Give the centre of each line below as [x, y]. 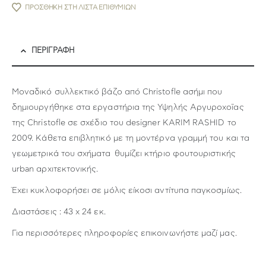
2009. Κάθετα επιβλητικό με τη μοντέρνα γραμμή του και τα [131, 138]
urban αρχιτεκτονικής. [55, 169]
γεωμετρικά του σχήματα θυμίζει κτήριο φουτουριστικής [124, 153]
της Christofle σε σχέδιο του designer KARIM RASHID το [124, 123]
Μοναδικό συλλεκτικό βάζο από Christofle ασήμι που [117, 92]
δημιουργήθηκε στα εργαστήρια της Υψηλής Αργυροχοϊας [128, 107]
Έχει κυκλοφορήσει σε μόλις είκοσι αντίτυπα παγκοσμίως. [127, 190]
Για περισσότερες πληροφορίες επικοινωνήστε [107, 233]
